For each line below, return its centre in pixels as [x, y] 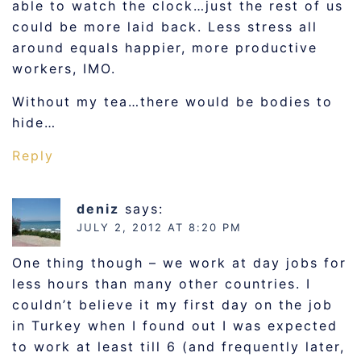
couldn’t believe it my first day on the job [172, 305]
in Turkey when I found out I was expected [175, 326]
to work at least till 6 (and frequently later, [178, 346]
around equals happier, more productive [165, 48]
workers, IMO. [64, 68]
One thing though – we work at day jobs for [179, 263]
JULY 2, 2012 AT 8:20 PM [159, 227]
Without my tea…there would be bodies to [172, 102]
